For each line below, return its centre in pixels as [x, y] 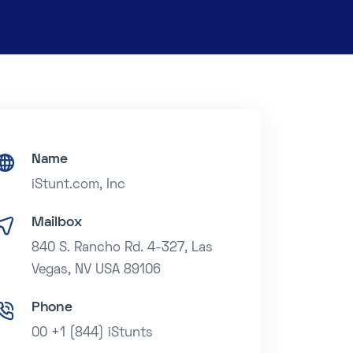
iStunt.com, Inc [78, 185]
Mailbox [56, 222]
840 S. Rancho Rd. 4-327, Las [122, 248]
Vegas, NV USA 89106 [96, 270]
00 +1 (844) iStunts [92, 333]
